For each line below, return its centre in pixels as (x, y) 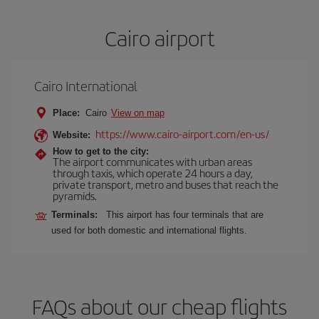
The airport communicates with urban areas (152, 161)
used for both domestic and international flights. (149, 230)
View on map (138, 113)
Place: (66, 113)
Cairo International (86, 86)
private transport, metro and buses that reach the (166, 184)
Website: (72, 135)
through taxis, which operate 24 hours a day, (153, 173)
